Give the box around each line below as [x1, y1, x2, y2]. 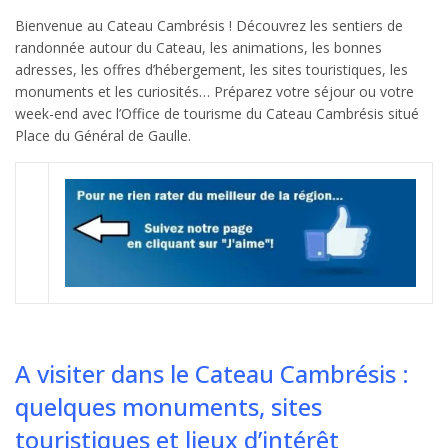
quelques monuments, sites [15, 389, 322, 423]
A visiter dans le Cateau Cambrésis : [15, 356, 409, 390]
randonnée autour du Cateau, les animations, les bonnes [15, 37, 382, 57]
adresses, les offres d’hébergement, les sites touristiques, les [15, 59, 408, 79]
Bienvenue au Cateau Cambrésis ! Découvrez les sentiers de [15, 15, 403, 35]
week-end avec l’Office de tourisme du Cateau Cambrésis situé [15, 103, 419, 123]
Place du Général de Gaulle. [15, 125, 191, 145]
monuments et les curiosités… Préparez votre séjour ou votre [15, 81, 414, 101]
